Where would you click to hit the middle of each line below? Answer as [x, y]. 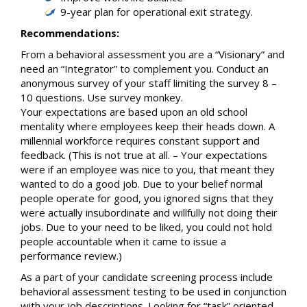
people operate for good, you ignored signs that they [147, 198]
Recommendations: [70, 33]
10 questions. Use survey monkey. [102, 97]
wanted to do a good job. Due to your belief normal [142, 184]
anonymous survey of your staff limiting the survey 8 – [149, 83]
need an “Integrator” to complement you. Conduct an [145, 69]
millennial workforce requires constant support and [140, 140]
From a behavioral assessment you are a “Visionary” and [152, 54]
